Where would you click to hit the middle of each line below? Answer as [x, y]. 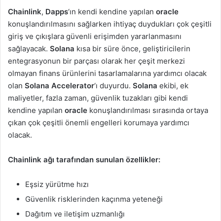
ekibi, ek [174, 86]
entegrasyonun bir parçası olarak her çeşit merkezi [96, 61]
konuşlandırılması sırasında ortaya [149, 110]
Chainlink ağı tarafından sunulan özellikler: [84, 160]
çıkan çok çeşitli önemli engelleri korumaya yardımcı [99, 123]
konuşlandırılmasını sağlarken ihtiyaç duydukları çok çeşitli [110, 24]
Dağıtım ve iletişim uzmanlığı [75, 214]
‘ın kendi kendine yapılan [112, 12]
